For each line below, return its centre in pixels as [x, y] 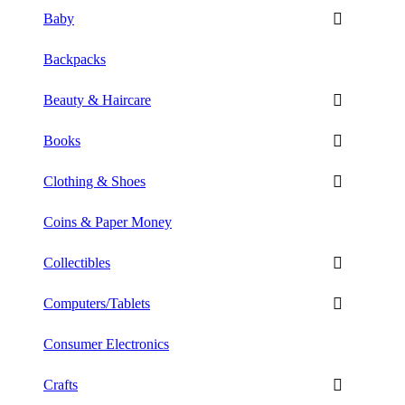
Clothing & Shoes [94, 181]
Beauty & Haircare [97, 99]
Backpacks [75, 59]
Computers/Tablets [97, 303]
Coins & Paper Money [108, 221]
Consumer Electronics [106, 344]
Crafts [61, 384]
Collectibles [77, 262]
